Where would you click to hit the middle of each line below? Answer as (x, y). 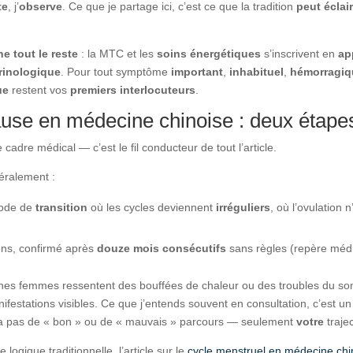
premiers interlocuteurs (133, 89)
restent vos (40, 89)
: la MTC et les (118, 53)
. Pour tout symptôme (116, 71)
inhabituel (257, 71)
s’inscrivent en (300, 53)
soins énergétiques (209, 53)
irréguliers (243, 207)
